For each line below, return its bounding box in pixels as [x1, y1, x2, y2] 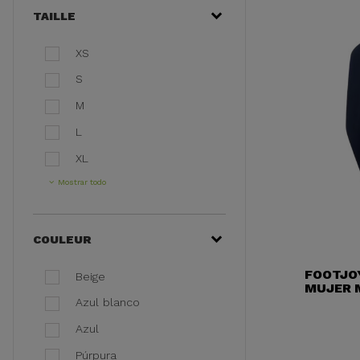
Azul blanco [76, 296, 140, 309]
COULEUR [33, 232, 92, 246]
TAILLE [33, 9, 76, 22]
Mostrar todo [58, 177, 106, 186]
